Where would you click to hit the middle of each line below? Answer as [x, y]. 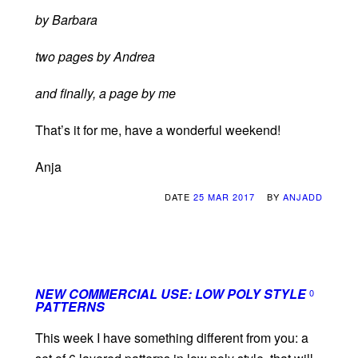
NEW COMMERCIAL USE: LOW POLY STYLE [171, 294]
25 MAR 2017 [224, 197]
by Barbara [66, 20]
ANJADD [303, 197]
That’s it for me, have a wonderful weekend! [158, 130]
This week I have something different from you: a [172, 338]
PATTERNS [70, 307]
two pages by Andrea [95, 57]
